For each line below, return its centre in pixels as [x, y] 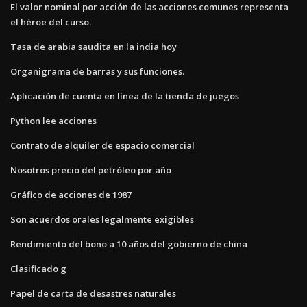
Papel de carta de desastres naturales [93, 293]
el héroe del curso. [51, 22]
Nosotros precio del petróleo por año [91, 170]
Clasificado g [38, 268]
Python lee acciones [53, 120]
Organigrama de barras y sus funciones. [97, 71]
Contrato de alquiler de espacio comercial [102, 145]
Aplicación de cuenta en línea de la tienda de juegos [125, 96]
